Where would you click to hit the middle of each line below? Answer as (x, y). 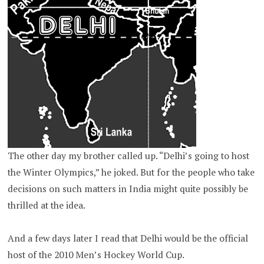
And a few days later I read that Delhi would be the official (128, 239)
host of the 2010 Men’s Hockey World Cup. (96, 255)
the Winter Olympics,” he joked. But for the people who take (131, 173)
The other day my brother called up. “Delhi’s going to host (129, 156)
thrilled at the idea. (47, 206)
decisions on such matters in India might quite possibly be (128, 189)
